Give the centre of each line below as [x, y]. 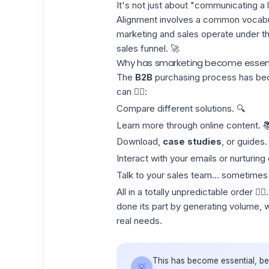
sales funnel [141, 48]
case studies [192, 142]
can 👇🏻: [131, 92]
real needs [138, 220]
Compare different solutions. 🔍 [180, 108]
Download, [139, 142]
